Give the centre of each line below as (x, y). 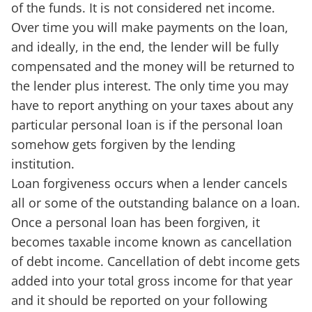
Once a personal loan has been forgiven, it (135, 222)
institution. (43, 163)
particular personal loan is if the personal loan (147, 124)
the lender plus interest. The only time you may (150, 85)
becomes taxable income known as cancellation (151, 241)
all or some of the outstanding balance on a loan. (156, 202)
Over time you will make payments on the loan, (150, 27)
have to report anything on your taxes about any (152, 105)
